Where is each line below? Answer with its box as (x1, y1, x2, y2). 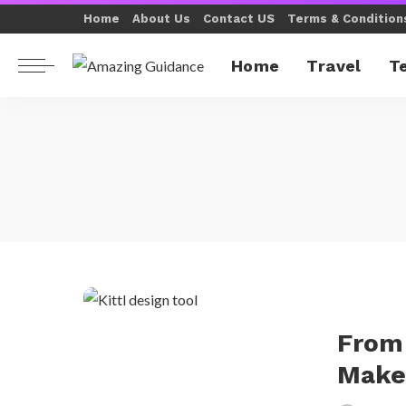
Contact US (203, 12, 275, 25)
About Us (132, 12, 190, 25)
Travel (306, 55, 362, 75)
